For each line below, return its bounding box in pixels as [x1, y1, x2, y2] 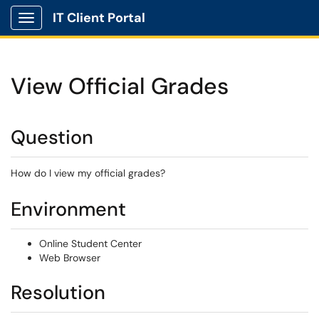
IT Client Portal [53, 9, 145, 26]
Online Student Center [39, 237, 142, 250]
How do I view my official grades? [11, 167, 165, 179]
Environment [11, 197, 126, 221]
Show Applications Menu [26, 23, 139, 36]
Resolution [11, 280, 105, 305]
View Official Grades [11, 71, 229, 101]
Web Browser [39, 251, 100, 264]
